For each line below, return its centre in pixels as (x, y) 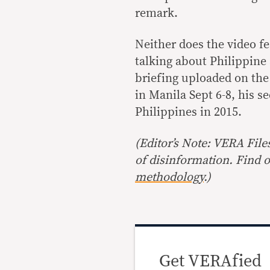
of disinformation (182, 160)
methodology (169, 177)
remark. (156, 13)
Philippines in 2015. (188, 112)
